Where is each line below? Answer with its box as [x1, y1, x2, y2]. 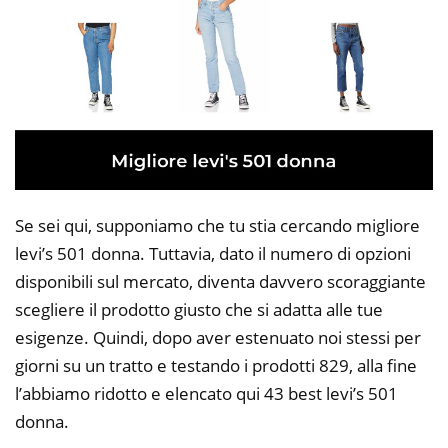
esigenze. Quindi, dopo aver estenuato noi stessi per [15, 326, 421, 350]
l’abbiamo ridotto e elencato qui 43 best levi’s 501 [15, 382, 398, 406]
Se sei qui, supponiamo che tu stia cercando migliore [15, 214, 420, 238]
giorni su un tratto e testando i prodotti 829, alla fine [15, 354, 417, 378]
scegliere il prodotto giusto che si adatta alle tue [15, 298, 383, 322]
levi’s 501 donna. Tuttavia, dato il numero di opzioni [15, 242, 411, 266]
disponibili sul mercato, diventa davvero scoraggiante [15, 270, 426, 294]
